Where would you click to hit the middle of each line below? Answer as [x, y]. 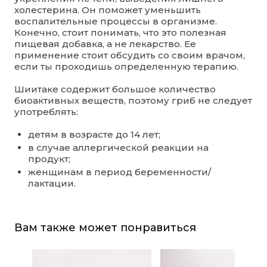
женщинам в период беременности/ [119, 172]
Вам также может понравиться [105, 227]
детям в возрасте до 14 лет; [94, 134]
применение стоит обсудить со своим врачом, [130, 55]
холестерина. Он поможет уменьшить [108, 10]
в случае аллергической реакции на [118, 147]
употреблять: [46, 111]
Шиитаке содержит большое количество [115, 89]
